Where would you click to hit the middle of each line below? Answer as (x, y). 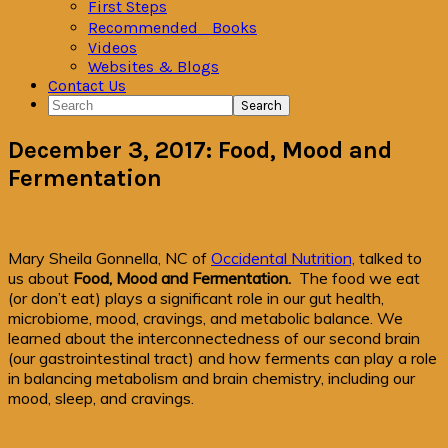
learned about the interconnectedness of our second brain (214, 337)
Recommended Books (172, 27)
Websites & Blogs (153, 66)
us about (40, 277)
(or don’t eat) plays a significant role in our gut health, (196, 297)
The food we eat (357, 277)
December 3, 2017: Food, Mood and (200, 149)
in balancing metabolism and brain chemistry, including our (211, 377)
